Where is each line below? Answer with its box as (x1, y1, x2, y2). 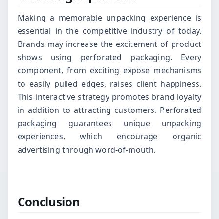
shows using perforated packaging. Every (18, 52, 201, 63)
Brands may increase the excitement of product (18, 39, 201, 50)
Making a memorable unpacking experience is (18, 12, 201, 23)
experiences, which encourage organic (18, 131, 201, 142)
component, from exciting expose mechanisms (18, 65, 201, 76)
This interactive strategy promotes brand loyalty (18, 91, 201, 103)
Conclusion (18, 194, 80, 210)
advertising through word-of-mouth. (18, 144, 156, 155)
